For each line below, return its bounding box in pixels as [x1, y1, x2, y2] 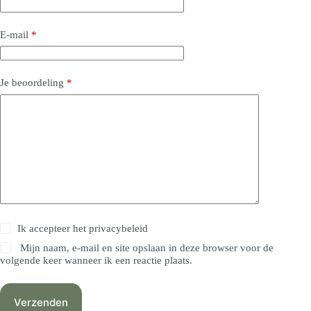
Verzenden [14, 295, 68, 309]
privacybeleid [89, 222, 149, 234]
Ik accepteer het [17, 222, 90, 234]
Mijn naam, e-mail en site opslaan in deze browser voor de [20, 242, 274, 253]
